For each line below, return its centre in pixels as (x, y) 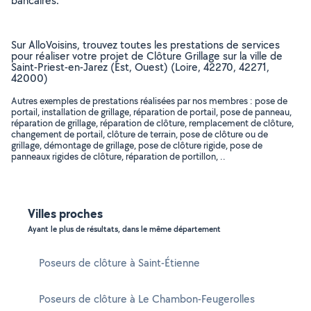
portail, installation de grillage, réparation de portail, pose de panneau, (151, 112)
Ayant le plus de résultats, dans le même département (124, 229)
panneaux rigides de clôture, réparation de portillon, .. (118, 156)
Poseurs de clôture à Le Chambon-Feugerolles (147, 299)
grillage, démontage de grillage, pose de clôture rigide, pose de (137, 145)
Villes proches (65, 213)
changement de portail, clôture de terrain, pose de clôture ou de (140, 134)
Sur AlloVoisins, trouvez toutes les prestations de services (145, 45)
